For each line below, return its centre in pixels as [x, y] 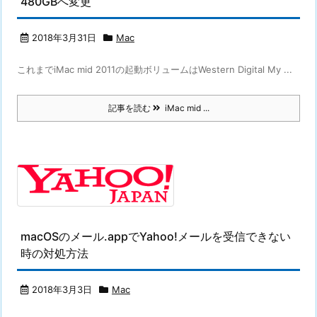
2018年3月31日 [64, 38]
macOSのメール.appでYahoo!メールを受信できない [156, 236]
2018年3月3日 [62, 289]
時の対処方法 [54, 253]
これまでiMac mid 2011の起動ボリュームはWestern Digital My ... [155, 69]
